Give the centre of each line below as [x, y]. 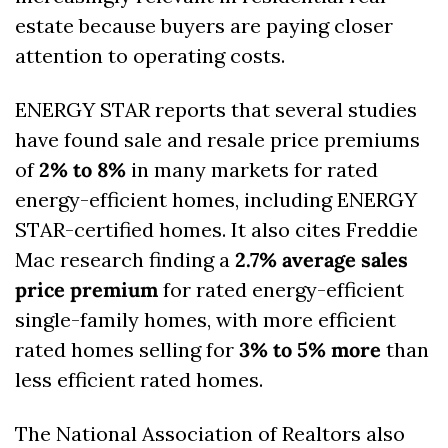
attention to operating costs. [150, 56]
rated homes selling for [127, 350]
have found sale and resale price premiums [217, 140]
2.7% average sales [321, 260]
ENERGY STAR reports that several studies [216, 110]
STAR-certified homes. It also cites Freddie [216, 230]
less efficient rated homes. [141, 380]
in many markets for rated [252, 170]
